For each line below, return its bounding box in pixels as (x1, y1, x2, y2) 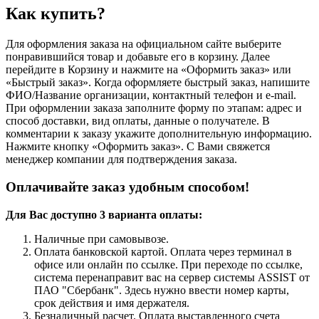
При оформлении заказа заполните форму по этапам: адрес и (6, 102, 302, 115)
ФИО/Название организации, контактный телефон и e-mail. (6, 89, 296, 102)
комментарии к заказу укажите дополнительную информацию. (6, 127, 312, 140)
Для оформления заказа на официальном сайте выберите (6, 38, 281, 51)
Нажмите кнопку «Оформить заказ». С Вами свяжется (6, 140, 270, 153)
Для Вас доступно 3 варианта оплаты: (6, 208, 202, 221)
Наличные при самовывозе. (34, 232, 169, 245)
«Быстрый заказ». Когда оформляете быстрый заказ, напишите (6, 76, 310, 89)
